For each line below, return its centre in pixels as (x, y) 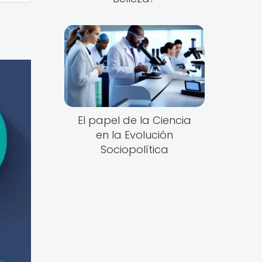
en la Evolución (134, 135)
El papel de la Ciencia (134, 120)
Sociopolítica (134, 150)
